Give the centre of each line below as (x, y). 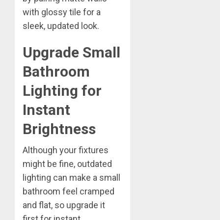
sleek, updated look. (61, 26)
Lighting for (62, 90)
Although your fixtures (66, 150)
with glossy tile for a (62, 12)
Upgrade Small (71, 52)
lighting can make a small (71, 177)
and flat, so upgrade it (64, 205)
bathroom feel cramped (69, 191)
